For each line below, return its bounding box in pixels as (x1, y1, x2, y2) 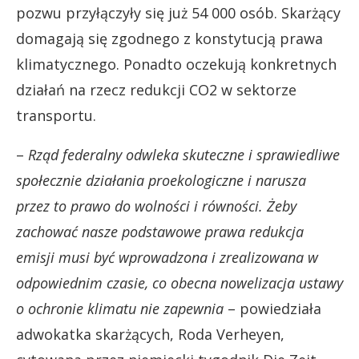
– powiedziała (224, 299, 321, 318)
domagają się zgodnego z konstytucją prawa (16, 29, 323, 48)
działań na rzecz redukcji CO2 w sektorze (16, 80, 296, 99)
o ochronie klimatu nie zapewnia (16, 299, 224, 318)
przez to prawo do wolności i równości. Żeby (16, 196, 296, 216)
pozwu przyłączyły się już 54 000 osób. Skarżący (16, 3, 341, 22)
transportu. (16, 106, 96, 125)
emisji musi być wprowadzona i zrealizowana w (16, 248, 318, 267)
